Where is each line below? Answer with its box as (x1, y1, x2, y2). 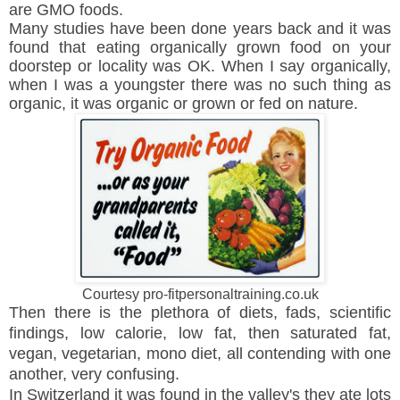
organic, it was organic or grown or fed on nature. (9, 94, 367, 112)
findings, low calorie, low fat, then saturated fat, (9, 323, 391, 342)
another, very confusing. (9, 364, 179, 383)
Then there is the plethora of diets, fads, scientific (9, 303, 391, 321)
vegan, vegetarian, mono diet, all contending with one (9, 344, 391, 362)
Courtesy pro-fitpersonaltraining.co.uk (81, 286, 319, 302)
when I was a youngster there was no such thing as (9, 75, 391, 94)
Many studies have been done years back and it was (9, 19, 391, 37)
